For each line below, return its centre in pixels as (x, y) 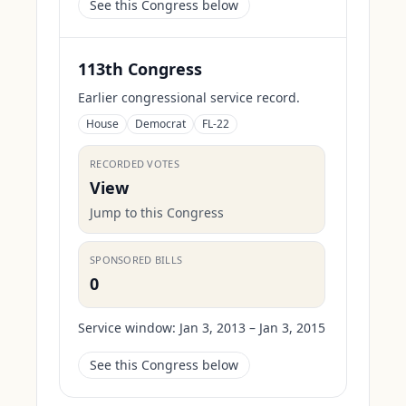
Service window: (127, 328)
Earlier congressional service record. (189, 97)
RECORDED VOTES (135, 164)
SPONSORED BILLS (136, 260)
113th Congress (140, 69)
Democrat (160, 124)
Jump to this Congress (157, 213)
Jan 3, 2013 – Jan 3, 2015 (252, 328)
